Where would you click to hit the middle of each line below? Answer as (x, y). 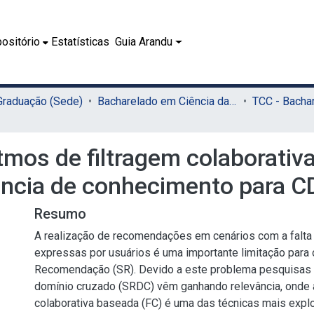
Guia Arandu (144, 42)
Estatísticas (81, 42)
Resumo (60, 214)
